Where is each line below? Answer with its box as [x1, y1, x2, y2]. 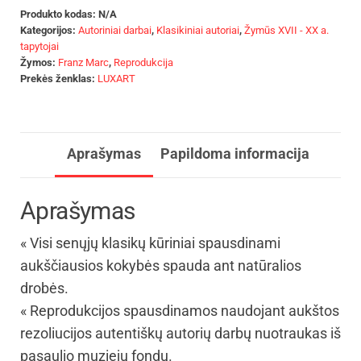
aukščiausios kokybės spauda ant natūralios [20, 256, 301, 274]
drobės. [20, 279, 68, 297]
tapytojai [20, 39, 59, 52]
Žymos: [20, 56, 58, 68]
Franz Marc [58, 56, 109, 68]
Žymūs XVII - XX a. [244, 23, 329, 36]
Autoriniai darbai [78, 23, 151, 36]
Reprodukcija [114, 56, 173, 68]
